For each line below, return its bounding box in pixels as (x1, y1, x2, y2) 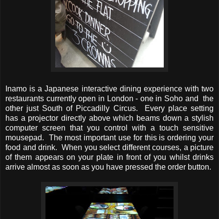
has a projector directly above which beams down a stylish (5, 114, 214, 123)
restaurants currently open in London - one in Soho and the (5, 94, 214, 103)
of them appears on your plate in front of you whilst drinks (5, 153, 214, 162)
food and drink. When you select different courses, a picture (5, 143, 214, 152)
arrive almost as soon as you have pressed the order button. (5, 163, 211, 172)
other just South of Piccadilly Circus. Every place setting (5, 104, 214, 113)
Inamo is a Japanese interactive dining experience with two (5, 85, 214, 93)
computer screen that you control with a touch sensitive (5, 124, 214, 132)
